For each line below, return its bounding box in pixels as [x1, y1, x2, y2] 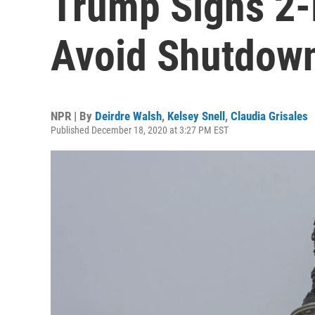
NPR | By [51, 109, 95, 123]
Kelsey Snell [167, 109, 225, 123]
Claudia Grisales [231, 109, 308, 123]
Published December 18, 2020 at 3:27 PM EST [51, 124, 229, 136]
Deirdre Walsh [95, 109, 162, 123]
